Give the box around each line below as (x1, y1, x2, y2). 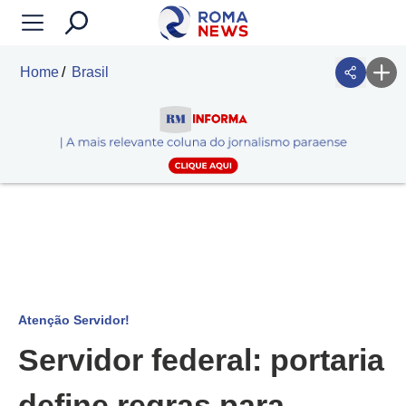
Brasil (72, 64, 109, 80)
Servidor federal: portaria (18, 343, 384, 378)
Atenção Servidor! (18, 313, 130, 328)
